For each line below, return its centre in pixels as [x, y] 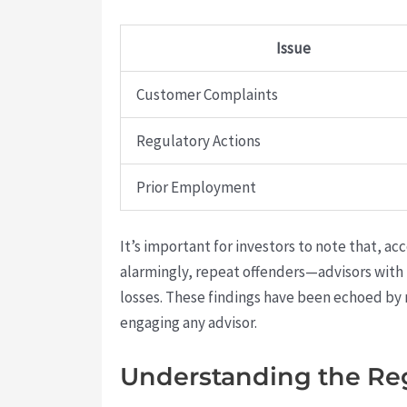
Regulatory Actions [199, 140]
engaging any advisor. [189, 323]
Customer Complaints [207, 94]
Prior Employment [196, 187]
